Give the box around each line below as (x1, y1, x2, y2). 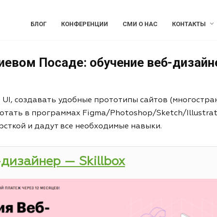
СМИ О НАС (122, 20, 157, 28)
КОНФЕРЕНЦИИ (61, 20, 108, 28)
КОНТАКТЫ (171, 20, 206, 28)
